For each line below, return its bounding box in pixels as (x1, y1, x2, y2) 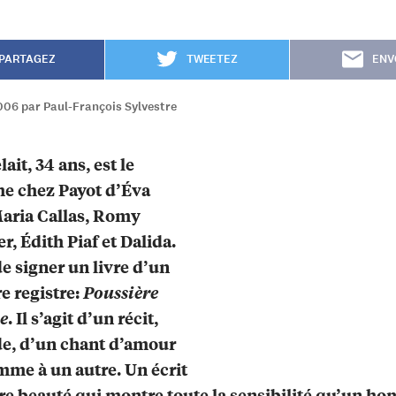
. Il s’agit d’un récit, (8, 307, 158, 330)
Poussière (80, 281, 158, 304)
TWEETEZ (186, 51, 238, 68)
